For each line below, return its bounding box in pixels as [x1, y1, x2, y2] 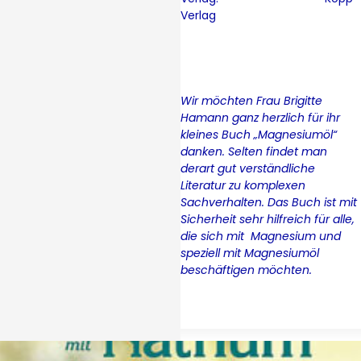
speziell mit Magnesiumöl [180, 244, 319, 261]
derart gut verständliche [180, 160, 315, 176]
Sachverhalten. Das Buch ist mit [180, 193, 357, 210]
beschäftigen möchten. [180, 261, 312, 278]
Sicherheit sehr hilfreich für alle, [180, 210, 355, 227]
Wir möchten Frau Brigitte [180, 92, 322, 109]
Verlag [180, 6, 216, 23]
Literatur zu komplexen [180, 176, 305, 193]
